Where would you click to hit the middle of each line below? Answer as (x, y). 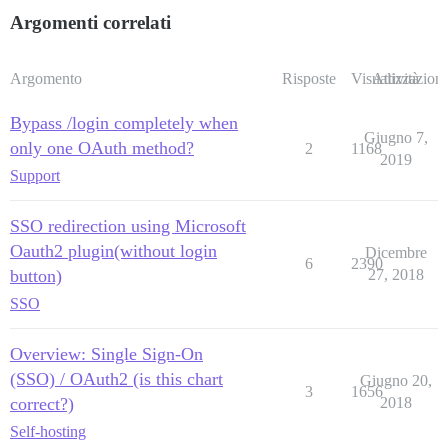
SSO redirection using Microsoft (128, 226)
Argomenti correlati (90, 22)
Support (35, 175)
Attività (395, 78)
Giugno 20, (395, 380)
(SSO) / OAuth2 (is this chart (116, 379)
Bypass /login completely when (124, 123)
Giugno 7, (395, 137)
